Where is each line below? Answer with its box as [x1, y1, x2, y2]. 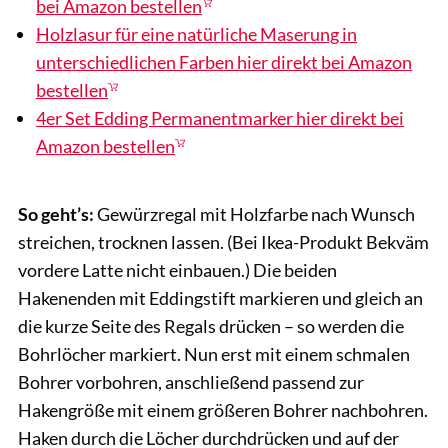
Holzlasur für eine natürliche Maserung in [36, 22, 357, 45]
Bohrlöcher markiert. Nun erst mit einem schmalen [18, 343, 410, 366]
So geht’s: [18, 203, 94, 226]
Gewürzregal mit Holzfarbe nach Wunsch [94, 203, 415, 226]
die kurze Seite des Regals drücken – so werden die [18, 315, 404, 338]
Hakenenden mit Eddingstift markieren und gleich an [18, 287, 423, 310]
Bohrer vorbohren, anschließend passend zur [18, 371, 364, 394]
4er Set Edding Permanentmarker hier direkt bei [36, 106, 404, 129]
